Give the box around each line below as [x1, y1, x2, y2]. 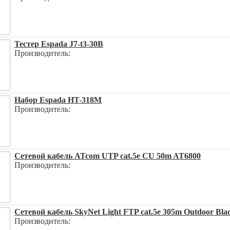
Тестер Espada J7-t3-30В [14, 40, 103, 48]
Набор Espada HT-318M [14, 95, 102, 104]
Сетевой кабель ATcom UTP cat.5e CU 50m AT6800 [14, 151, 201, 160]
